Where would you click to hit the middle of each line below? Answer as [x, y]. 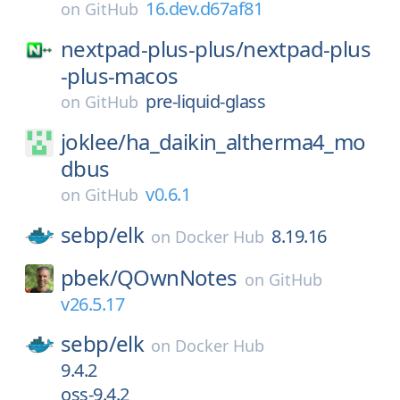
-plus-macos [120, 75]
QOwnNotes [177, 277]
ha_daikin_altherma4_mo [246, 142]
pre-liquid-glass [205, 101]
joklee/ [93, 142]
